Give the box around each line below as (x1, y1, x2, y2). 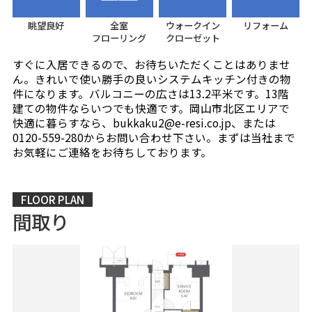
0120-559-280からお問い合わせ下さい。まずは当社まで (12, 129, 295, 145)
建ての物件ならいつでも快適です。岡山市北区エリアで (12, 100, 290, 116)
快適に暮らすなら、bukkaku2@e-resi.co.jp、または (12, 114, 276, 130)
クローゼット (165, 31, 220, 45)
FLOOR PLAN (20, 192, 84, 208)
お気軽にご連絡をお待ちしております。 (12, 143, 212, 159)
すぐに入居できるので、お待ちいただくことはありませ (12, 56, 290, 72)
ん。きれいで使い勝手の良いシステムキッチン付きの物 (12, 70, 291, 86)
